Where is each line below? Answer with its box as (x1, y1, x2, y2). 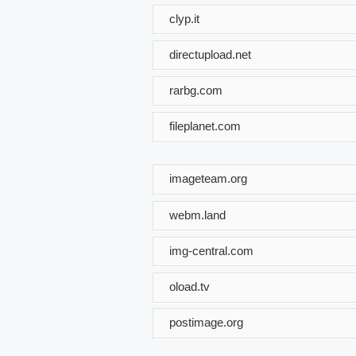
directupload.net (169, 47, 251, 61)
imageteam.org (169, 171, 247, 185)
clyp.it (169, 11, 199, 25)
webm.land (169, 207, 226, 222)
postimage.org (169, 315, 243, 329)
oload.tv (169, 279, 210, 293)
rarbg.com (169, 83, 222, 97)
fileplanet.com (169, 118, 241, 133)
